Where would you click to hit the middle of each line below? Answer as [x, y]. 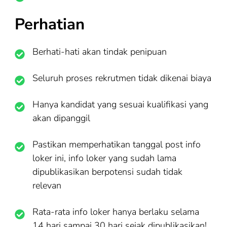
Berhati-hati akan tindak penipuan [100, 51]
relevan [47, 185]
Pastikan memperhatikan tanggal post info [117, 144]
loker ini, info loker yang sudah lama [104, 158]
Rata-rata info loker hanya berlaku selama [116, 212]
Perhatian [50, 25]
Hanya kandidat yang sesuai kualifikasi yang [120, 104]
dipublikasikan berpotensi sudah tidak [107, 172]
